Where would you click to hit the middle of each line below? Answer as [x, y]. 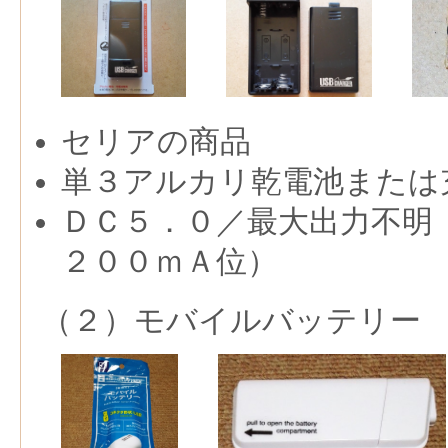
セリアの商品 [156, 141]
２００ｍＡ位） [169, 261]
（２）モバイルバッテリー [231, 320]
